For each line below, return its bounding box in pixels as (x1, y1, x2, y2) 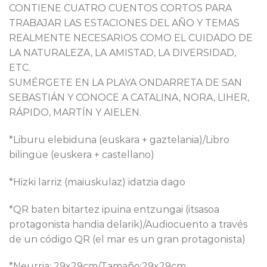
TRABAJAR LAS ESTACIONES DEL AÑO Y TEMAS (9, 17, 240, 29)
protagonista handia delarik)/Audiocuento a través (9, 218, 247, 230)
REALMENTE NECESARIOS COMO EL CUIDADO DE (9, 32, 253, 44)
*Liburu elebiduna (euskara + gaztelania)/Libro (9, 134, 229, 145)
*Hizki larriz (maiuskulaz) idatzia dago (9, 176, 185, 188)
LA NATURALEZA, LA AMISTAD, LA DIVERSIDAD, (9, 47, 236, 59)
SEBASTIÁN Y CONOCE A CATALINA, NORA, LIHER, (9, 92, 249, 104)
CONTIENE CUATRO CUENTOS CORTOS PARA (9, 2, 232, 14)
